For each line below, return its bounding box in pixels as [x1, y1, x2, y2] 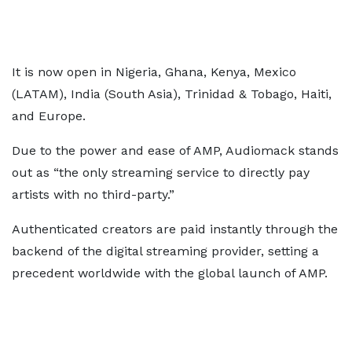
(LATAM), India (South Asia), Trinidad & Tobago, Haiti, [12, 86, 332, 101]
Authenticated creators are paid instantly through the [12, 222, 338, 236]
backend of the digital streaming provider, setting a [12, 244, 319, 258]
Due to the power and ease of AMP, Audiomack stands [12, 143, 339, 158]
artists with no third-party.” [12, 187, 174, 202]
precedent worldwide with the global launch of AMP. [12, 266, 328, 280]
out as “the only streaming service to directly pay [12, 165, 310, 180]
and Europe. [12, 108, 86, 123]
